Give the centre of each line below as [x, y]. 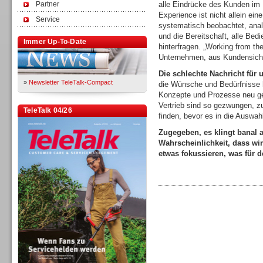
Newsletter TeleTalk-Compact [71, 82]
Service [48, 19]
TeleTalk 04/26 [48, 110]
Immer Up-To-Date [55, 42]
